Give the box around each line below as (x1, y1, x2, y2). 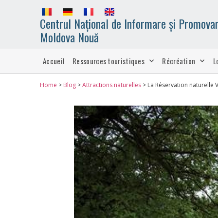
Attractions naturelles (82, 80, 141, 89)
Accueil (43, 55, 65, 66)
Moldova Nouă (40, 28, 99, 46)
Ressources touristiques (73, 55, 145, 66)
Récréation (162, 55, 196, 66)
